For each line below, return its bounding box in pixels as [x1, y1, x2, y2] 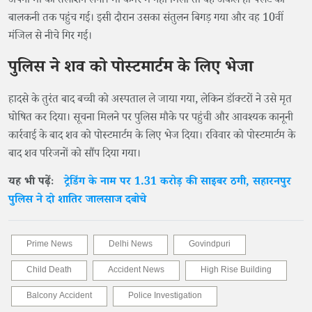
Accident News [108, 265, 164, 278]
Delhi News [109, 239, 153, 252]
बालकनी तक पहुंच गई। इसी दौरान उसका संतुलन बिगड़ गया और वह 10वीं [8, 10, 283, 28]
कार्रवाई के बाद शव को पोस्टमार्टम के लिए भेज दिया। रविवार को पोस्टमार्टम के [8, 128, 295, 146]
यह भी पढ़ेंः [8, 174, 64, 192]
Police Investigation [128, 290, 202, 304]
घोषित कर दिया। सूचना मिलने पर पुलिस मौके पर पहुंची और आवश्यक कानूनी [8, 110, 293, 127]
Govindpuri [189, 239, 231, 252]
